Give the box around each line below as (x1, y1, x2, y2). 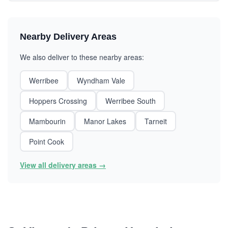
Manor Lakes (84, 116, 126, 126)
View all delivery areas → (20, 160, 106, 170)
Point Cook (29, 136, 64, 147)
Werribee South (105, 96, 156, 106)
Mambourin (29, 116, 66, 126)
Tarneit (145, 116, 167, 126)
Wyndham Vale (77, 75, 125, 85)
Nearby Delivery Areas (20, 32, 117, 42)
